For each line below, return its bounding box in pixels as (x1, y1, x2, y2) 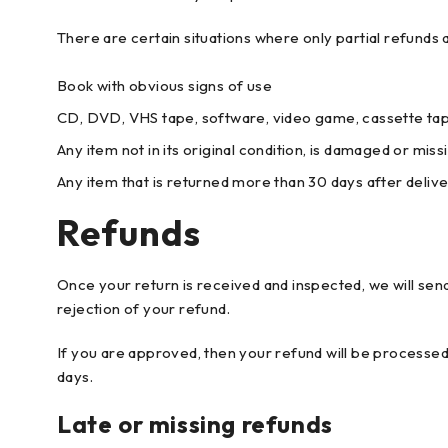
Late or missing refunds (57, 409, 333, 440)
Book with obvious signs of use (57, 76, 272, 96)
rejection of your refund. (57, 299, 230, 319)
